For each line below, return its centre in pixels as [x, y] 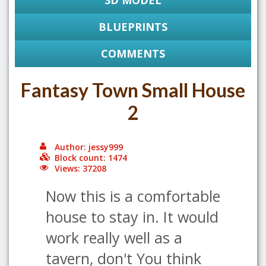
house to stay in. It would [132, 217]
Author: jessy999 [89, 147]
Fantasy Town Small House [133, 90]
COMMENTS [133, 53]
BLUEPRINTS [133, 27]
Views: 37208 [80, 168]
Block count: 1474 [91, 158]
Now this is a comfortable [133, 196]
